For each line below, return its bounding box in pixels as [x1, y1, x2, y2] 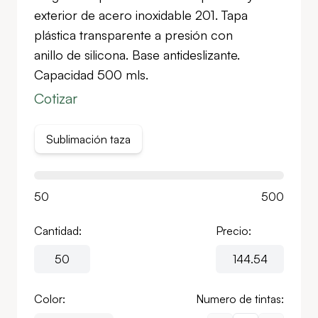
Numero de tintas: [196, 292, 284, 306]
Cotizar [34, 89, 77, 107]
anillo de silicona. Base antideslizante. [34, 47, 240, 62]
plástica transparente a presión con [34, 27, 233, 43]
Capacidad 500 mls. [34, 67, 148, 82]
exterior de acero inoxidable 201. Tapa [34, 7, 248, 23]
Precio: [216, 224, 251, 238]
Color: [34, 292, 65, 306]
